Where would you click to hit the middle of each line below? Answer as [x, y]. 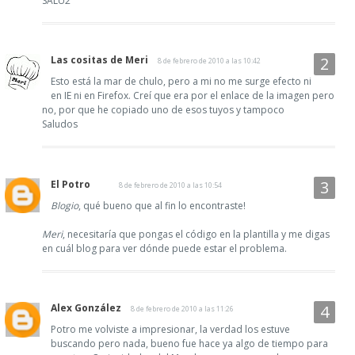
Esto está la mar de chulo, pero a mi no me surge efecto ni [181, 81]
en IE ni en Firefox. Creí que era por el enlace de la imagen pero [193, 95]
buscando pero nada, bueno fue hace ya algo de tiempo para [189, 343]
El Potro [71, 184]
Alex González [86, 307]
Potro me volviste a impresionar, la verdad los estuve [170, 329]
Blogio [65, 205]
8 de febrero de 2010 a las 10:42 [209, 60]
